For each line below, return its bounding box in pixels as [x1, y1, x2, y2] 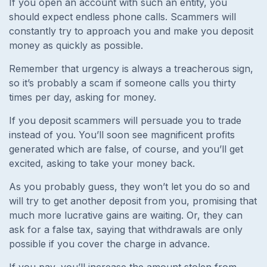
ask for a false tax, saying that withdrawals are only [9, 223, 243, 236]
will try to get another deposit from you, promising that [9, 195, 257, 207]
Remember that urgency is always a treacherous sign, [9, 63, 253, 75]
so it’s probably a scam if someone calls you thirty [9, 77, 236, 89]
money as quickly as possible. [9, 39, 146, 52]
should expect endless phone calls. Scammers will [9, 11, 236, 23]
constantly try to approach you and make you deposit [9, 25, 253, 38]
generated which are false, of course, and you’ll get [9, 143, 243, 156]
